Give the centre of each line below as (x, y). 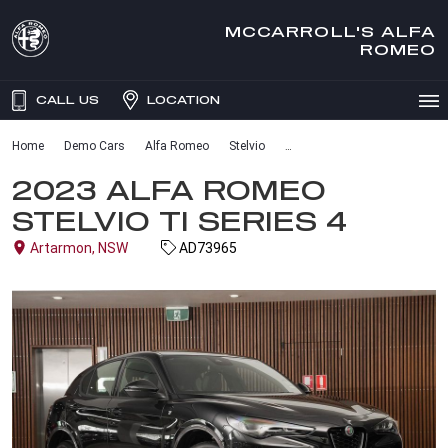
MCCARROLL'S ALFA (330, 31)
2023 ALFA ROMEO (169, 190)
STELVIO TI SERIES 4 (179, 221)
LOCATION (183, 99)
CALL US (67, 99)
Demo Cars (94, 146)
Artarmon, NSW (79, 248)
